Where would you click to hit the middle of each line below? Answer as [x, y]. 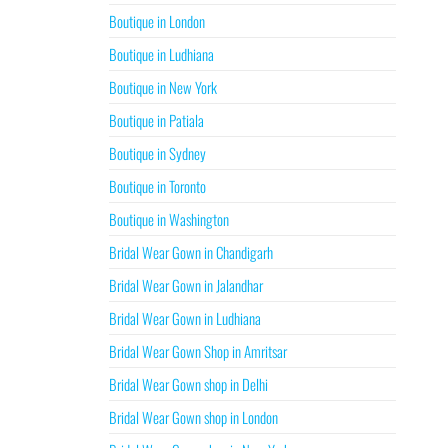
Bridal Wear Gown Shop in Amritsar [197, 351]
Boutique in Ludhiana [161, 54]
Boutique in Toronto [157, 186]
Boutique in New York [162, 87]
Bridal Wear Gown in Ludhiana [184, 318]
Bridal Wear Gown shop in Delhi [188, 384]
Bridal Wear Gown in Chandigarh [190, 252]
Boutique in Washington [168, 219]
